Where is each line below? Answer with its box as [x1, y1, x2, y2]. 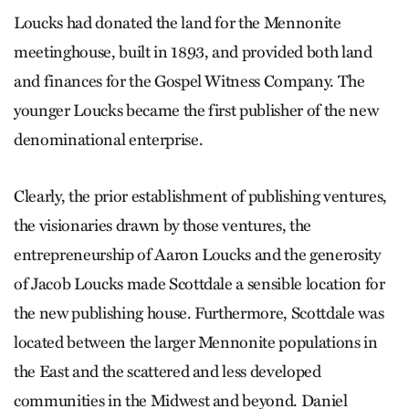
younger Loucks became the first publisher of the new [14, 100, 379, 121]
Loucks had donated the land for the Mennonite [14, 12, 341, 33]
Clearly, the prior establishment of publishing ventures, [14, 185, 387, 206]
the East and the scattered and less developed [14, 361, 321, 382]
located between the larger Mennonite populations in [14, 331, 378, 352]
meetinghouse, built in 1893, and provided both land [14, 41, 372, 62]
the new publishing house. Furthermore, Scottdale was [14, 302, 384, 323]
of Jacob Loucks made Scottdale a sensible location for [14, 273, 385, 294]
